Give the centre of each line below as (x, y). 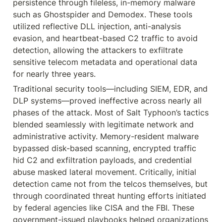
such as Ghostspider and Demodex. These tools (103, 14)
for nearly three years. (54, 74)
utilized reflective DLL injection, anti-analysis (97, 26)
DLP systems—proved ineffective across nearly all (107, 101)
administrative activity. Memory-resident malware (106, 136)
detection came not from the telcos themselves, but (110, 184)
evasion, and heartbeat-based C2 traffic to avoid (105, 38)
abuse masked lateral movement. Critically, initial (105, 172)
